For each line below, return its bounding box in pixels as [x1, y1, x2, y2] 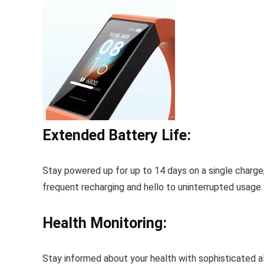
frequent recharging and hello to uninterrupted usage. [42, 181, 263, 193]
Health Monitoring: [42, 214, 167, 232]
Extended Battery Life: [42, 126, 191, 144]
